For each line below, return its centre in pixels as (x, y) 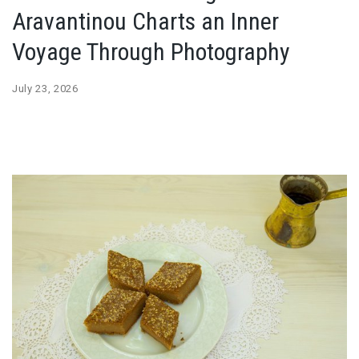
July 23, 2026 (45, 88)
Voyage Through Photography (151, 51)
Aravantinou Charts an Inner (145, 21)
